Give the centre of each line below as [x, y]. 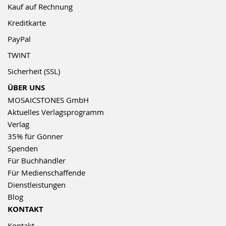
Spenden [23, 149]
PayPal [19, 39]
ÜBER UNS [26, 88]
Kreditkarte [27, 23]
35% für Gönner [35, 136]
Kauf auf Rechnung [40, 7]
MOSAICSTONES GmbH [48, 100]
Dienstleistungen [37, 185]
